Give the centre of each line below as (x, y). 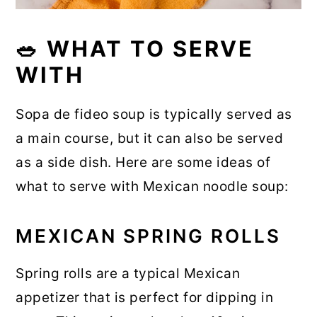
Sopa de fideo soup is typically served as (154, 114)
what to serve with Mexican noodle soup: (152, 186)
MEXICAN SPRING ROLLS (149, 236)
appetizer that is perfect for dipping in (145, 297)
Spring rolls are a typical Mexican (128, 273)
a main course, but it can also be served (150, 138)
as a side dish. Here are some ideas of (143, 162)
